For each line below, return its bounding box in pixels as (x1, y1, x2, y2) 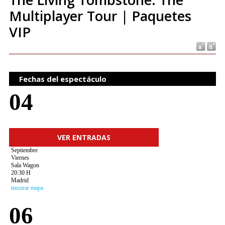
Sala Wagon (11, 161, 39, 169)
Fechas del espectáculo (19, 74, 106, 84)
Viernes (11, 154, 29, 161)
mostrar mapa (11, 184, 43, 191)
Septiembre (11, 146, 38, 154)
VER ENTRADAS (57, 132, 110, 142)
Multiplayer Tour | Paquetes (9, 7, 191, 25)
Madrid (11, 176, 29, 184)
